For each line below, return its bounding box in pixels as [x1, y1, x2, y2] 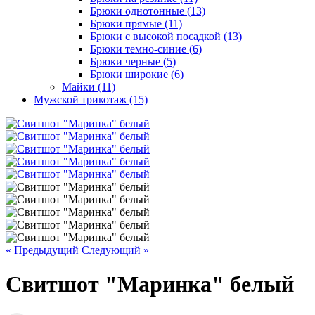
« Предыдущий [6, 244, 79, 256]
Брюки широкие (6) [90, 68, 184, 80]
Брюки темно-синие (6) [90, 43, 202, 55]
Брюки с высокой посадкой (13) [90, 30, 242, 42]
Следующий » [82, 244, 149, 256]
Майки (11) [62, 81, 115, 93]
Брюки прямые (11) [90, 18, 182, 30]
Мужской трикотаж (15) [34, 94, 148, 105]
